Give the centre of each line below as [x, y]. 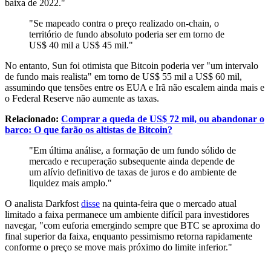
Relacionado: [32, 119]
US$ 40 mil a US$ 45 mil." [81, 45]
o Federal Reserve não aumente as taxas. [82, 98]
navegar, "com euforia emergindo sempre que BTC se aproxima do [132, 225]
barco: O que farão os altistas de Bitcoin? [89, 129]
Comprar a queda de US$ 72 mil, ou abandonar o [163, 119]
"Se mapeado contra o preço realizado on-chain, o [124, 23]
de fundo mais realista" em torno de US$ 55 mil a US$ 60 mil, [123, 76]
